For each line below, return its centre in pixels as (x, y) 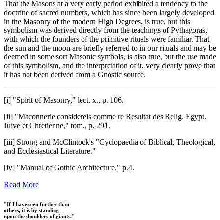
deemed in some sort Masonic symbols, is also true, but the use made (110, 57)
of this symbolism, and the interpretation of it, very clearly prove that (110, 66)
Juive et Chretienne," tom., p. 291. (57, 126)
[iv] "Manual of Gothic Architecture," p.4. (69, 168)
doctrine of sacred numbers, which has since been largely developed (109, 13)
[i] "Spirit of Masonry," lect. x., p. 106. (64, 100)
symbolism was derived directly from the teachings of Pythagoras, (106, 30)
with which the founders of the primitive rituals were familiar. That (107, 39)
